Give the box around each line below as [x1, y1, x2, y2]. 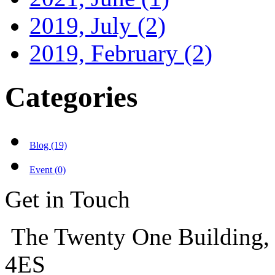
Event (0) [29, 165, 66, 176]
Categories [5, 80, 137, 113]
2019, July [29, 12, 137, 39]
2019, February [29, 40, 184, 67]
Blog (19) [29, 140, 67, 151]
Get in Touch [5, 186, 130, 213]
